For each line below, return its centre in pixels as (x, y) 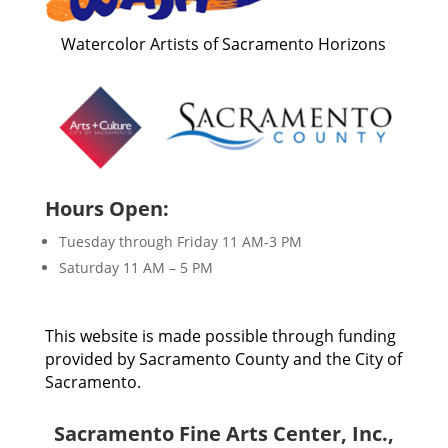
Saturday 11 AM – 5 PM (135, 267)
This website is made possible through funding (220, 335)
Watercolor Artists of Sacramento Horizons (224, 43)
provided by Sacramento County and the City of (223, 358)
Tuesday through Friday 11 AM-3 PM (180, 241)
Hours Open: (106, 208)
